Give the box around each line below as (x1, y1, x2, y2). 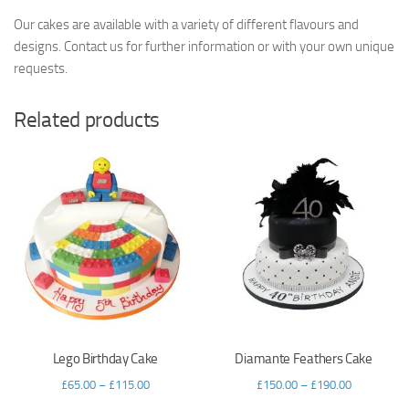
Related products (14, 108, 161, 133)
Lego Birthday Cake (52, 350, 159, 367)
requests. (14, 60, 68, 78)
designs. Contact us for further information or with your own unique (14, 38, 394, 56)
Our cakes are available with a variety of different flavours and (14, 16, 359, 34)
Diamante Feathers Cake (235, 350, 372, 367)
